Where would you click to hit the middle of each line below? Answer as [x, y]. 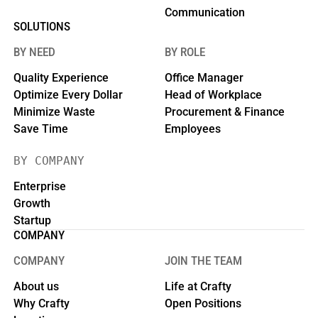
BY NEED [35, 53]
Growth [32, 203]
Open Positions [203, 304]
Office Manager [204, 78]
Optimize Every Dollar [68, 95]
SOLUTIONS [42, 27]
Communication [204, 13]
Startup [33, 220]
